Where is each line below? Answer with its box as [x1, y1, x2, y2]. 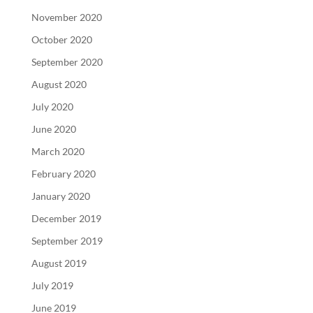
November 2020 [31, 10, 102, 23]
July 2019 [31, 279, 73, 291]
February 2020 [31, 167, 96, 180]
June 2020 [31, 122, 76, 135]
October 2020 [31, 33, 92, 45]
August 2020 [31, 78, 87, 90]
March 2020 [31, 145, 85, 157]
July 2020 [31, 100, 73, 112]
